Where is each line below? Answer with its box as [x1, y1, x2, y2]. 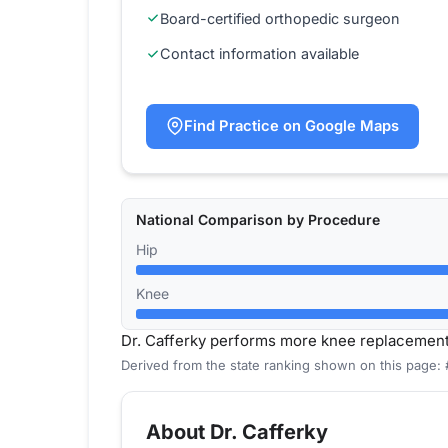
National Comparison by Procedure [136, 211, 380, 229]
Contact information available [160, 45, 359, 63]
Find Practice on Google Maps [184, 116, 399, 135]
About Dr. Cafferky [146, 420, 328, 445]
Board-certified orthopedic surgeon [160, 9, 400, 27]
